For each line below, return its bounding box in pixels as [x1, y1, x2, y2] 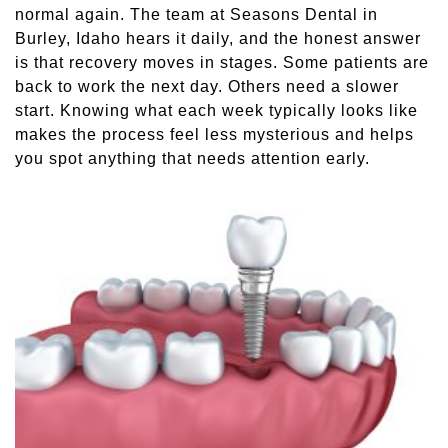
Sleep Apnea [50, 27, 153, 44]
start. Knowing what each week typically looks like [15, 102, 418, 120]
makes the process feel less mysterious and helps [15, 126, 414, 144]
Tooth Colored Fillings [50, 129, 228, 146]
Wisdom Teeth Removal [50, 180, 239, 197]
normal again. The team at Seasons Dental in [15, 6, 378, 24]
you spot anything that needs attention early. [15, 150, 370, 168]
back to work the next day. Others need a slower [15, 78, 399, 96]
